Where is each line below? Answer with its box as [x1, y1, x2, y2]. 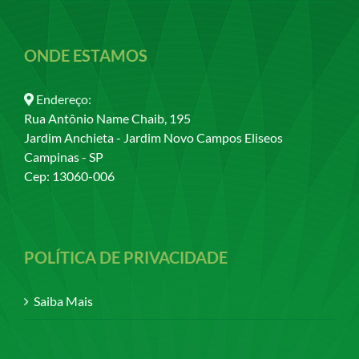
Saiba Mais [34, 292, 93, 309]
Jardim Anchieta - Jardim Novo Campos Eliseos [24, 129, 283, 145]
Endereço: [36, 91, 91, 107]
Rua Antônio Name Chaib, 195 [24, 110, 191, 126]
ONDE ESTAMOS [24, 45, 147, 65]
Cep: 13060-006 [24, 167, 115, 184]
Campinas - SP [24, 148, 103, 164]
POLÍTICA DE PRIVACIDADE [24, 247, 228, 267]
